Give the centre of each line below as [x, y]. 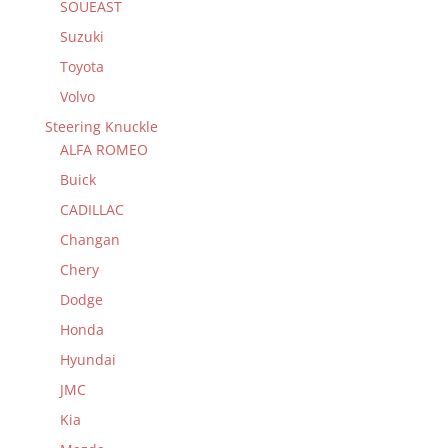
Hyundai [87, 359]
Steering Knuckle [101, 126]
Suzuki [81, 36]
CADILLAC [91, 209]
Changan [89, 239]
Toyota [81, 66]
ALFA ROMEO [103, 149]
